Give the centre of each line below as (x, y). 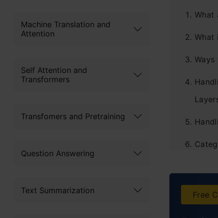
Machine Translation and (66, 24)
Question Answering (58, 153)
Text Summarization (58, 190)
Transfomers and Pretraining (73, 116)
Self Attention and (54, 70)
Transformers (45, 79)
